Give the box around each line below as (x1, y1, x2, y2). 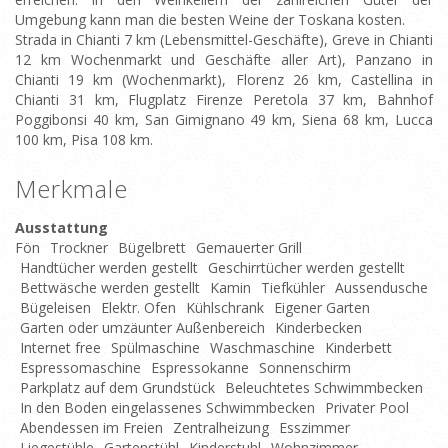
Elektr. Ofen (101, 298, 176, 317)
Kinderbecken (275, 318, 362, 337)
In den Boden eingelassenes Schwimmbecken (20, 398, 315, 417)
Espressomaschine (20, 358, 141, 377)
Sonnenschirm (259, 358, 351, 377)
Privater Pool (325, 398, 409, 417)
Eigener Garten (274, 298, 370, 317)
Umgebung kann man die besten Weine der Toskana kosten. (15, 10, 405, 29)
